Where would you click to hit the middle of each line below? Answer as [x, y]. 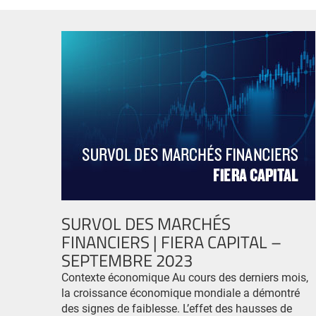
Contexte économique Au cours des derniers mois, [185, 277]
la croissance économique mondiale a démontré [181, 292]
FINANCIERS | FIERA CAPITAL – [171, 242]
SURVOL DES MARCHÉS [146, 223]
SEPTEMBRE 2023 [127, 260]
